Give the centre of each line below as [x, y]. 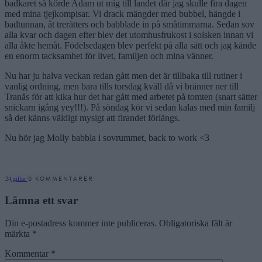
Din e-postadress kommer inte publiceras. [81, 223]
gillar [19, 179]
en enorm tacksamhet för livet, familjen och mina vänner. [109, 56]
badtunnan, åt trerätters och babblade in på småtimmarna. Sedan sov [130, 25]
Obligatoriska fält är [196, 223]
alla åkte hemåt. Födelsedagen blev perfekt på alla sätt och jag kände [130, 46]
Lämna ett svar [41, 201]
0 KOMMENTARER [61, 179]
